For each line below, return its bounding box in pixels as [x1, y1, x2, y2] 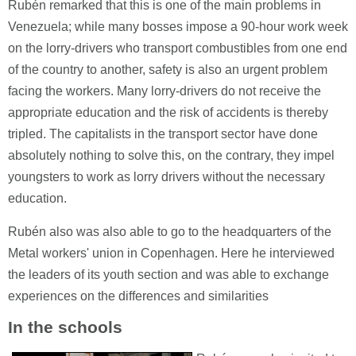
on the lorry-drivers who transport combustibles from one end [8, 41, 347, 55]
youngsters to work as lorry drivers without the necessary [8, 170, 325, 184]
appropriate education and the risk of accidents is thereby [8, 106, 328, 119]
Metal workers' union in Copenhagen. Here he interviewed [8, 246, 335, 260]
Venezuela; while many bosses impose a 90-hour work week [8, 20, 348, 33]
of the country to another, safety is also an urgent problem [8, 63, 327, 76]
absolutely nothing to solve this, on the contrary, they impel [8, 149, 335, 162]
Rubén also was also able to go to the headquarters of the [8, 225, 331, 238]
